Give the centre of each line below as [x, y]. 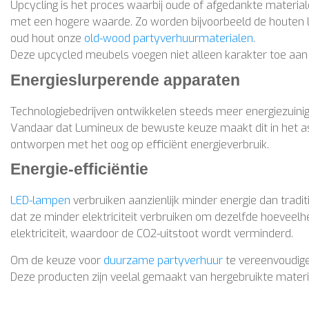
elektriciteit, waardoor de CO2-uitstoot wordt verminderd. [152, 234]
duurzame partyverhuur [163, 261]
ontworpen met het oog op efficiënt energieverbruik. [140, 144]
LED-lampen [40, 201]
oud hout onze [47, 39]
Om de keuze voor [57, 261]
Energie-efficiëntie [81, 169]
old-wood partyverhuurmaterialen [169, 39]
